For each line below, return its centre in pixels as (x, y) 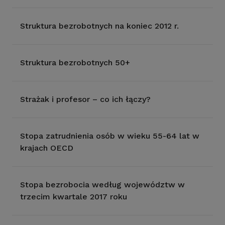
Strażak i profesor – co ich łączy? (85, 99)
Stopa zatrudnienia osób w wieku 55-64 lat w (110, 136)
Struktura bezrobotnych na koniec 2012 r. (99, 26)
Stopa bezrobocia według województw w (102, 185)
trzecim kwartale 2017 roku (74, 197)
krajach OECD (47, 148)
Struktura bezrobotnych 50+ (75, 63)
